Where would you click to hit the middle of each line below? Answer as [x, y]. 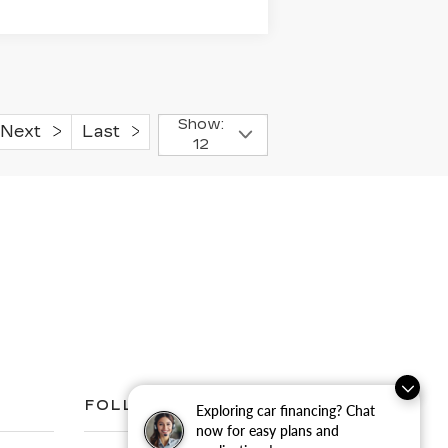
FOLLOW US [143, 405]
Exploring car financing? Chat [285, 410]
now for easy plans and [267, 430]
